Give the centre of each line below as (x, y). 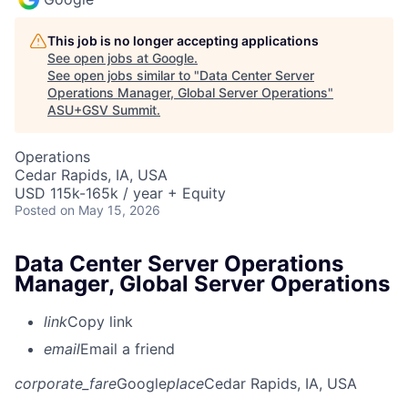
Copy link (100, 322)
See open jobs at (100, 57)
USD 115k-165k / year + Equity (120, 193)
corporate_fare (66, 384)
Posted (36, 209)
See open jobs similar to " (123, 75)
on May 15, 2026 (110, 209)
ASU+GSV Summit (102, 109)
